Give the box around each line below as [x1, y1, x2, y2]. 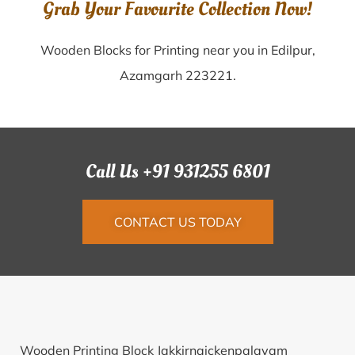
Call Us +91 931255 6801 [85, 158, 270, 185]
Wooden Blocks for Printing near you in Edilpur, [40, 42, 315, 58]
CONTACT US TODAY [113, 214, 242, 230]
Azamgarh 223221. [119, 67, 236, 83]
